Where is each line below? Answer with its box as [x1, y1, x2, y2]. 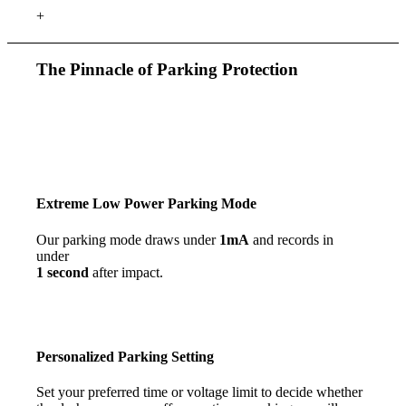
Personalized [36, 348, 119, 364]
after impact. [89, 264, 164, 280]
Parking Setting [118, 348, 215, 364]
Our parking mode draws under [36, 231, 220, 247]
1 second [36, 264, 90, 280]
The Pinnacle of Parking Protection [36, 60, 299, 80]
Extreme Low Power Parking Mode [36, 196, 257, 212]
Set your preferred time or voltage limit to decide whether [36, 384, 363, 401]
